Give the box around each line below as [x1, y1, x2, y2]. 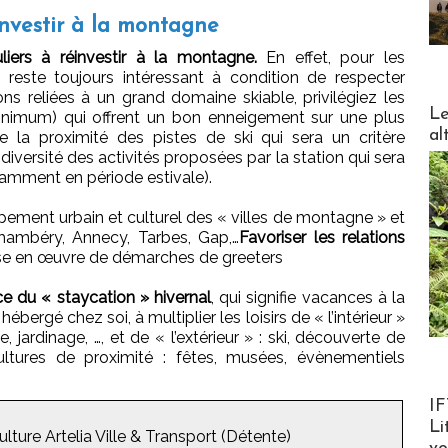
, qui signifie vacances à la [211, 288, 406, 308]
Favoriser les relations [239, 228, 406, 248]
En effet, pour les [256, 48, 406, 68]
